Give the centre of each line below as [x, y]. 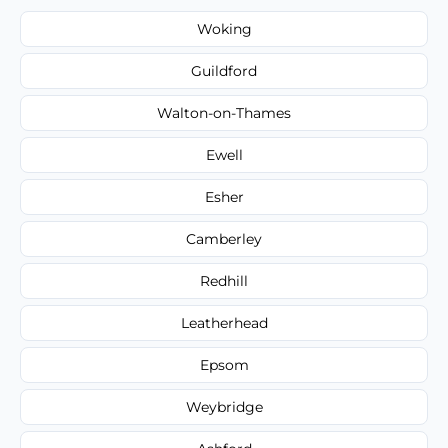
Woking [224, 28]
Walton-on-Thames [224, 112]
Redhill [224, 280]
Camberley [224, 238]
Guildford [224, 70]
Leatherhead [224, 322]
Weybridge [224, 406]
